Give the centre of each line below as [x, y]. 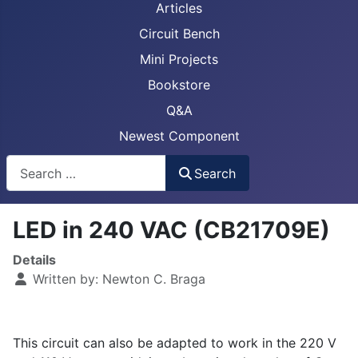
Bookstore [179, 85]
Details [34, 260]
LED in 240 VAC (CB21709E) [171, 230]
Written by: [66, 279]
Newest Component [179, 136]
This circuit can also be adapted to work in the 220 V [175, 343]
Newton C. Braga [154, 279]
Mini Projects [179, 59]
